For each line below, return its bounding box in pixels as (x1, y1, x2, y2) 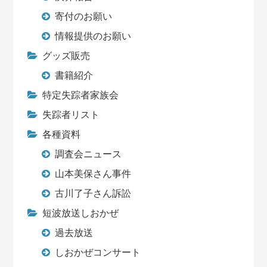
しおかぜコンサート (55, 247, 141, 258)
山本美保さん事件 (55, 169, 132, 179)
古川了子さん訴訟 (55, 188, 132, 199)
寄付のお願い (55, 11, 113, 22)
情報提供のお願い (55, 31, 132, 42)
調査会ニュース (55, 149, 122, 160)
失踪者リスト (42, 110, 100, 120)
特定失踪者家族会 (42, 90, 119, 101)
